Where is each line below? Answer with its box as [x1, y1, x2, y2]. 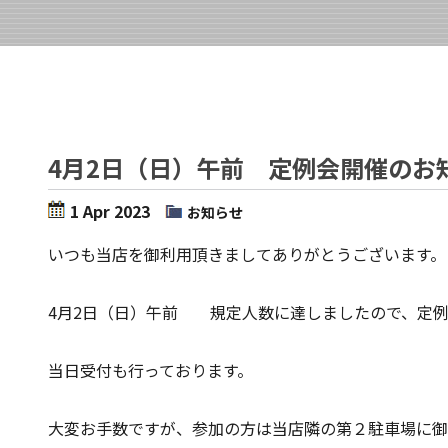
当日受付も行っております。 [48, 358, 253, 382]
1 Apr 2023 [70, 199, 150, 223]
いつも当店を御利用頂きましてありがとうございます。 [48, 242, 446, 266]
